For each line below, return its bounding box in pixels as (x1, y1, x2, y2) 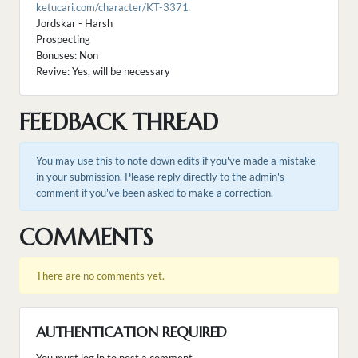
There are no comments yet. (36, 269, 165, 283)
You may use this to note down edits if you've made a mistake (36, 154, 316, 168)
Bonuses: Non (36, 49, 98, 62)
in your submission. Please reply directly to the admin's (36, 170, 284, 184)
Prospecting (36, 33, 90, 46)
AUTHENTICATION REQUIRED (36, 323, 227, 342)
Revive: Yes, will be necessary (36, 65, 170, 78)
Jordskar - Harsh (36, 17, 113, 30)
